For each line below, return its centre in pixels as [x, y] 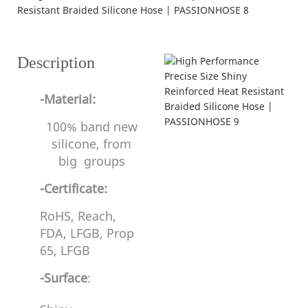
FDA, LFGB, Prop [87, 233]
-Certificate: [73, 188]
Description [56, 62]
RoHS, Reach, [78, 216]
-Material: [67, 99]
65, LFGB [66, 250]
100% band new [91, 126]
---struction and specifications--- [154, 21]
